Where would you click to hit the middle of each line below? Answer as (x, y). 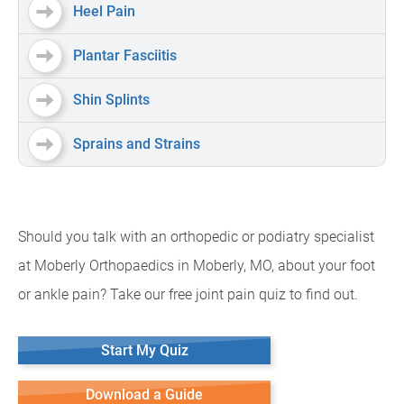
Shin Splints (111, 100)
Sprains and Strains (137, 144)
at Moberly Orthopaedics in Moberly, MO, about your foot (197, 266)
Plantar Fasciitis (125, 55)
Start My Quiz (144, 350)
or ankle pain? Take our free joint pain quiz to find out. (188, 294)
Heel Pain (104, 11)
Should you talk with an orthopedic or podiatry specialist (196, 237)
